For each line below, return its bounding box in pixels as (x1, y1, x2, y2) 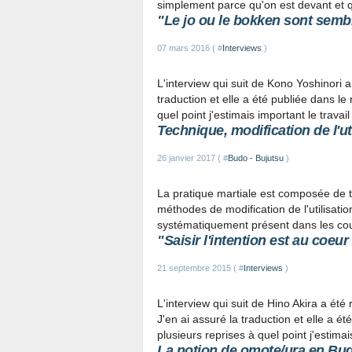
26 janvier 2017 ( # (157, 153, 228, 163)
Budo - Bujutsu (228, 153, 284, 163)
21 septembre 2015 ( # (157, 263, 244, 273)
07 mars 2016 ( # (157, 43, 222, 53)
